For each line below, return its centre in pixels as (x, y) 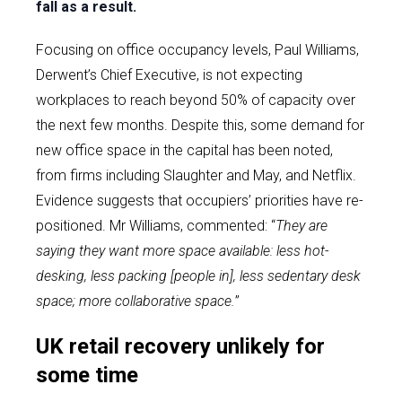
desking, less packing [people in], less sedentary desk (198, 276)
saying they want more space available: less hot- (182, 251)
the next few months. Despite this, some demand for (200, 125)
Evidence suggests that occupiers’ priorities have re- (200, 201)
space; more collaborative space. (135, 301)
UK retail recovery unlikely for (180, 346)
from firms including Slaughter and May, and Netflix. (196, 175)
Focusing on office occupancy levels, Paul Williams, (197, 50)
